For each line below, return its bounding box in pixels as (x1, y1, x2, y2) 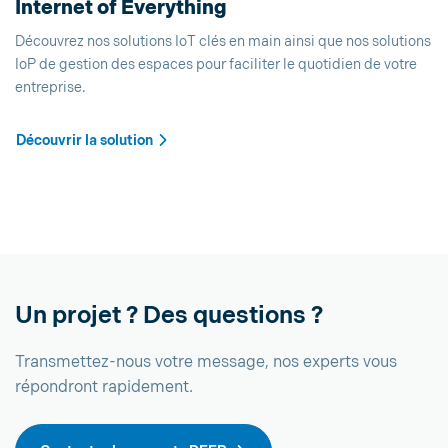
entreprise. (15, 79, 86, 97)
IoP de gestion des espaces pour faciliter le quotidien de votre (15, 56, 417, 74)
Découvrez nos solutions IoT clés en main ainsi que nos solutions (15, 33, 431, 51)
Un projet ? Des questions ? (15, 301, 323, 331)
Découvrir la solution (16, 132, 153, 150)
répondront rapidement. (15, 378, 193, 398)
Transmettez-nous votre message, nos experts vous (15, 353, 397, 373)
